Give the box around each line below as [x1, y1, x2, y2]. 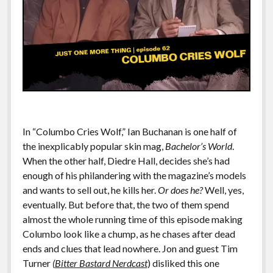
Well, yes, [202, 183, 244, 196]
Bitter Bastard [54, 257, 110, 269]
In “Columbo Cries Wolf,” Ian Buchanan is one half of [22, 125, 237, 137]
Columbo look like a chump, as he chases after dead [22, 227, 235, 239]
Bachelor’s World [165, 140, 232, 152]
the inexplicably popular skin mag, [22, 140, 165, 152]
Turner [22, 257, 52, 269]
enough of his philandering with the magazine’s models [22, 169, 246, 181]
